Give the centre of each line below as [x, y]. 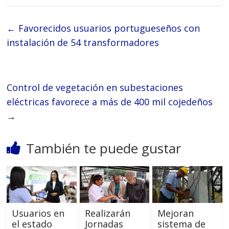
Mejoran [175, 213]
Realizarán [107, 213]
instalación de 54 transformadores [83, 43]
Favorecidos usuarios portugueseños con [108, 28]
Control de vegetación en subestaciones [95, 88]
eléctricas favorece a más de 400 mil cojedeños [110, 102]
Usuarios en [38, 213]
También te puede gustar [104, 148]
